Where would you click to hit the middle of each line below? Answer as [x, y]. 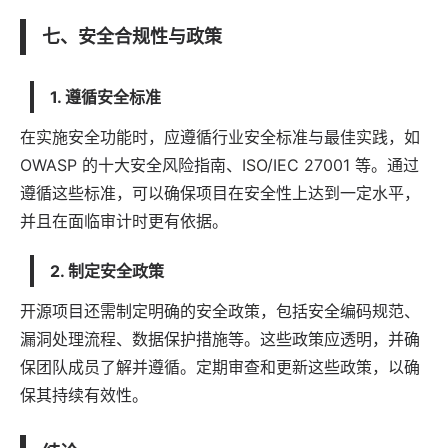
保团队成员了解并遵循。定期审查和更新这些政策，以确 [220, 366]
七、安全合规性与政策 [132, 36]
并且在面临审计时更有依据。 [124, 220]
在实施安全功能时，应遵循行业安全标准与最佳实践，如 [220, 136]
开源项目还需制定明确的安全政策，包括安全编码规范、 [220, 310]
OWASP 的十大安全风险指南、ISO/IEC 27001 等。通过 [219, 164]
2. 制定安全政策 [107, 270]
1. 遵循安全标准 [105, 96]
